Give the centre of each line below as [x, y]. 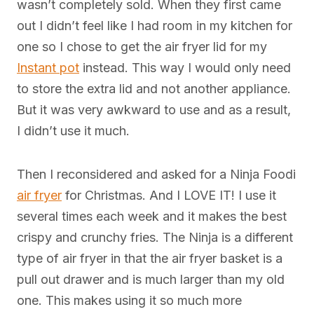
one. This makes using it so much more [129, 301]
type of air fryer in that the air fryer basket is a [150, 259]
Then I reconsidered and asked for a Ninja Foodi [156, 175]
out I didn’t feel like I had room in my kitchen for [155, 26]
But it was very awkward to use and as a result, [154, 110]
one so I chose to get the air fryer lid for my [142, 47]
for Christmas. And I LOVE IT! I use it [169, 196]
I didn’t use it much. [73, 131]
